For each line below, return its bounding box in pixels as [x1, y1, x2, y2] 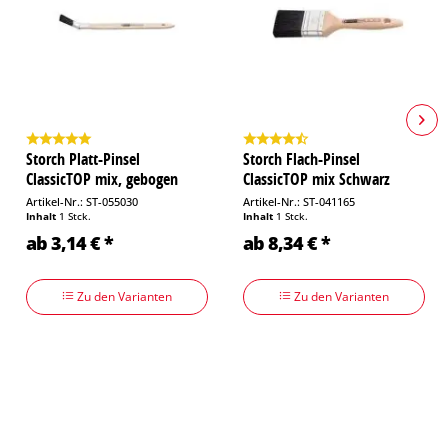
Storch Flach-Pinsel [243, 147, 360, 170]
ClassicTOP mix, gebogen [26, 167, 178, 190]
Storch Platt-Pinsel [26, 147, 140, 170]
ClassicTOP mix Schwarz [243, 167, 390, 190]
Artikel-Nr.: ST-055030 [26, 193, 138, 209]
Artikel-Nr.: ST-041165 [243, 193, 355, 209]
